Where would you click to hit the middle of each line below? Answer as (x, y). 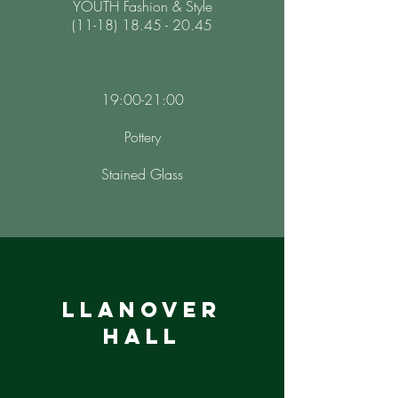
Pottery (142, 137)
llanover (142, 309)
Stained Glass (142, 174)
